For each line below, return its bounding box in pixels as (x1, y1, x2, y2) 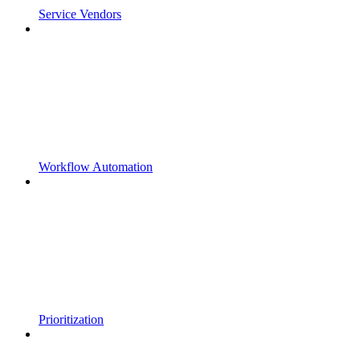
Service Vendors (39, 6, 121, 21)
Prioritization (39, 312, 104, 326)
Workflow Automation (39, 159, 153, 174)
